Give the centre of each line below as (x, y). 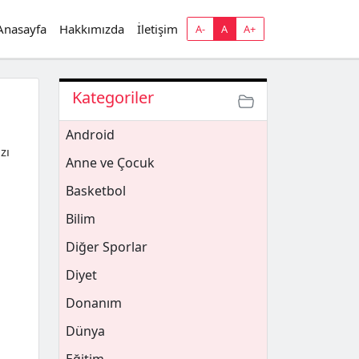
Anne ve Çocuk (110, 163)
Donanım (94, 303)
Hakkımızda (92, 29)
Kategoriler (113, 97)
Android (90, 135)
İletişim (158, 29)
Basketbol (96, 191)
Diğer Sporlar (107, 247)
